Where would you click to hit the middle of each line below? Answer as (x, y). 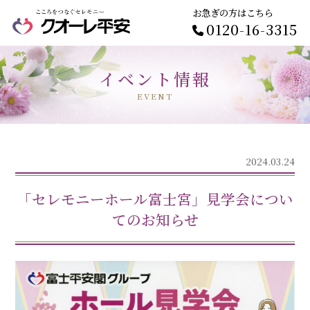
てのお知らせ (155, 219)
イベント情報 (155, 79)
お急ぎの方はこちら (232, 12)
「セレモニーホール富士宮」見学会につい (155, 198)
